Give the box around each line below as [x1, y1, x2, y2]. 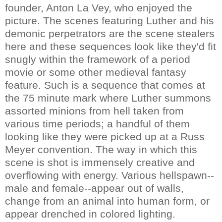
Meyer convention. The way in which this [5, 143, 197, 155]
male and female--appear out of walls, [5, 182, 184, 194]
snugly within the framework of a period [5, 53, 190, 65]
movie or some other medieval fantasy [5, 66, 186, 78]
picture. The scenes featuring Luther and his [5, 14, 214, 26]
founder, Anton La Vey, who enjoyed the [5, 1, 192, 13]
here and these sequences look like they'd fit [5, 40, 216, 52]
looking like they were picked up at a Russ [5, 130, 205, 142]
